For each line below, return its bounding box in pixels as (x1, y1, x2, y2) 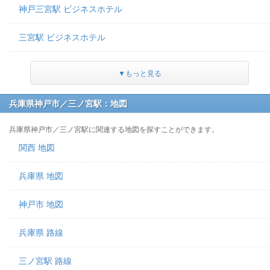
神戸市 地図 (19, 199, 63, 209)
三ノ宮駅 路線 (19, 256, 72, 266)
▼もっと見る (118, 69, 162, 78)
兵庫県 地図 (19, 171, 63, 181)
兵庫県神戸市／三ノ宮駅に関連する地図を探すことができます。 (9, 125, 219, 134)
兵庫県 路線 (19, 228, 63, 237)
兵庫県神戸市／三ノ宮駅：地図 (9, 99, 127, 108)
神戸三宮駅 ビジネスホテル (19, 4, 122, 14)
